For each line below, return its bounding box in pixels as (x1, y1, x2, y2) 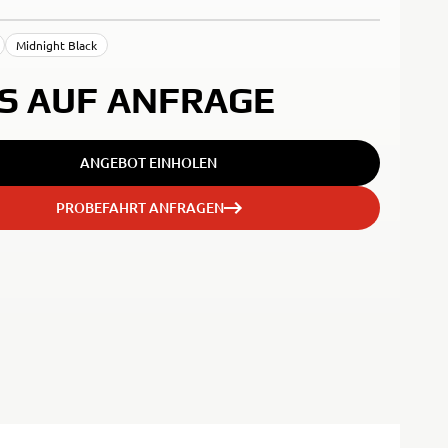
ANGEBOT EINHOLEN (80, 153, 218, 172)
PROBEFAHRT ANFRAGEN (55, 198, 224, 217)
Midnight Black (16, 37, 98, 53)
